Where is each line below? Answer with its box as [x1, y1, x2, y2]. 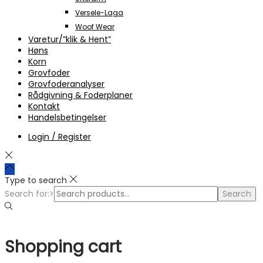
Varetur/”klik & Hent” [28, 33, 111, 46]
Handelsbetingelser [28, 112, 106, 124]
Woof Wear [75, 22, 114, 32]
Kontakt [28, 100, 60, 113]
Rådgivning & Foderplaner [28, 89, 133, 102]
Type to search [5, 174, 67, 187]
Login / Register [28, 131, 91, 143]
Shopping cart [5, 235, 122, 259]
